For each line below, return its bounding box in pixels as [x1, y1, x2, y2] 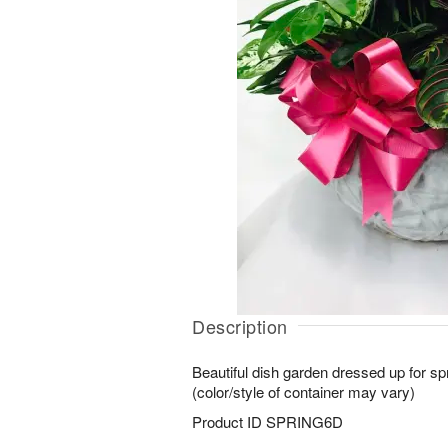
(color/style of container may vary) [192, 381, 415, 402]
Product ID [192, 411, 266, 432]
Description [192, 313, 288, 339]
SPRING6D [266, 411, 343, 432]
